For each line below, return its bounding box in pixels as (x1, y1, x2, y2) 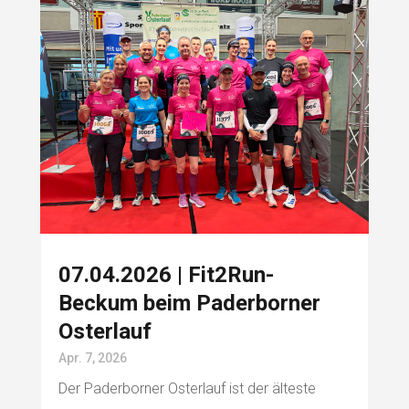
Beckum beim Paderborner (58, 290, 320, 317)
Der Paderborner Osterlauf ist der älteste (58, 380, 316, 398)
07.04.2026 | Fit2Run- (58, 262, 274, 288)
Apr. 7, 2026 (58, 351, 127, 366)
